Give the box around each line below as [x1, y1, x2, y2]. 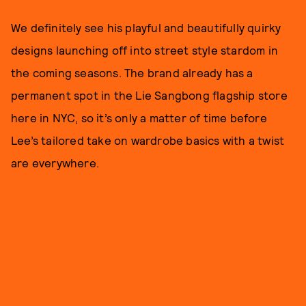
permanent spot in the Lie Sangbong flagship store [11, 88, 288, 102]
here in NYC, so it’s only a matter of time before [11, 111, 267, 125]
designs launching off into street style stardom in [11, 43, 279, 57]
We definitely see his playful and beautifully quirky [11, 20, 281, 35]
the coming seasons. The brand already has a [11, 66, 253, 80]
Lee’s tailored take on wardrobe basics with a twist [11, 133, 285, 148]
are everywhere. [11, 156, 99, 170]
